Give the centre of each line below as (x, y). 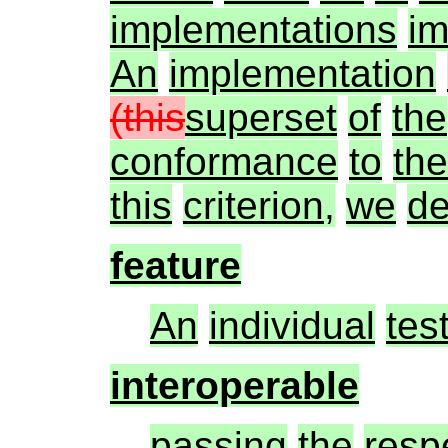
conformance (224, 162)
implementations (253, 30)
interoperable (234, 386)
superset (261, 118)
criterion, (259, 206)
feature (175, 266)
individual (292, 326)
